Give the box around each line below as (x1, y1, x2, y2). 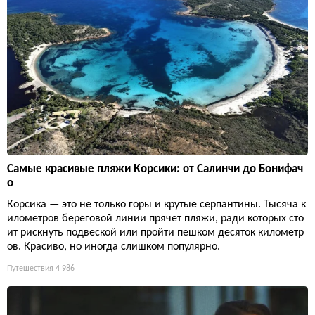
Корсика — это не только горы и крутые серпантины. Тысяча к (7, 198, 306, 210)
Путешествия (7, 264, 53, 273)
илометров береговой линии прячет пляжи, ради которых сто (7, 212, 304, 224)
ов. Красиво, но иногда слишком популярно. (7, 240, 220, 252)
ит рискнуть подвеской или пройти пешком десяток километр (7, 226, 304, 238)
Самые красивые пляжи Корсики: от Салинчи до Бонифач (7, 162, 303, 175)
